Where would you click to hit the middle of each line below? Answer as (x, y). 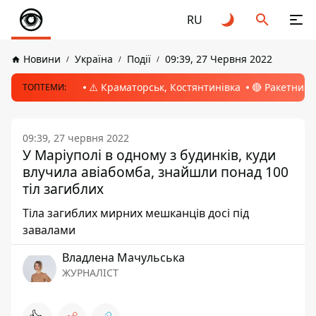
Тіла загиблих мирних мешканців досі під (136, 213)
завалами (49, 230)
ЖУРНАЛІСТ (90, 273)
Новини (42, 59)
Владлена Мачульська (123, 257)
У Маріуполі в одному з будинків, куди (149, 155)
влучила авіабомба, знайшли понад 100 (156, 172)
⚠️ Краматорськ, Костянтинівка (165, 87)
